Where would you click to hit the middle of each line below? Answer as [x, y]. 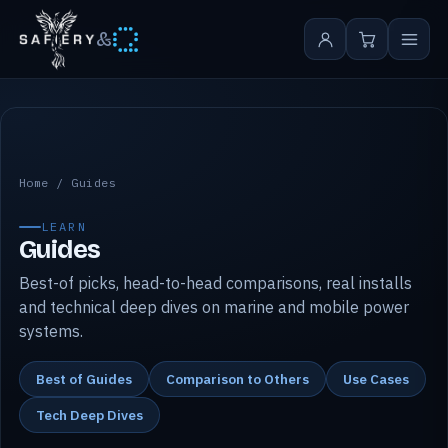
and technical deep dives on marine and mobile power [214, 307]
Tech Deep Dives [89, 415]
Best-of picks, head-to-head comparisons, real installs [215, 283]
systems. [51, 331]
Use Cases [376, 379]
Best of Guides [84, 379]
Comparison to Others [237, 379]
